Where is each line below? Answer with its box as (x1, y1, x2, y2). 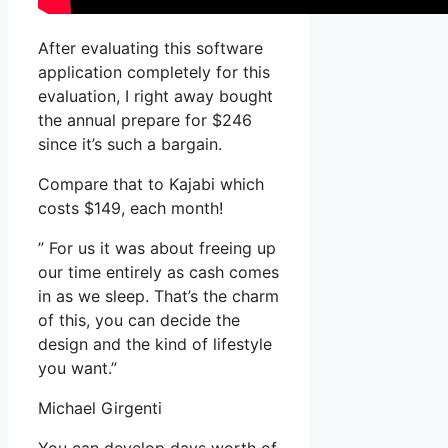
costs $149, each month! (38, 198, 223, 219)
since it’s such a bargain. (38, 134, 222, 155)
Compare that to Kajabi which (38, 174, 264, 195)
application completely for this (38, 62, 270, 83)
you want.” (38, 358, 117, 379)
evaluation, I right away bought (38, 86, 273, 107)
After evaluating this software (38, 38, 263, 59)
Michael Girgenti (38, 398, 162, 419)
